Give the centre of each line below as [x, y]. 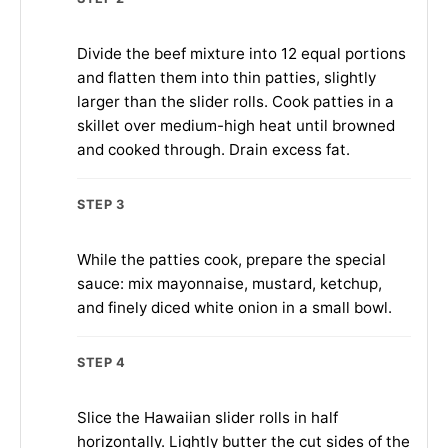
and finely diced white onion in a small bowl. [234, 307]
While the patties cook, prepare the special [231, 259]
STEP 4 [101, 362]
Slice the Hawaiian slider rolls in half [207, 417]
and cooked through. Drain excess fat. [213, 149]
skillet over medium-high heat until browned [236, 125]
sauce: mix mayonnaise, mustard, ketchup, [229, 283]
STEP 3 [101, 204]
